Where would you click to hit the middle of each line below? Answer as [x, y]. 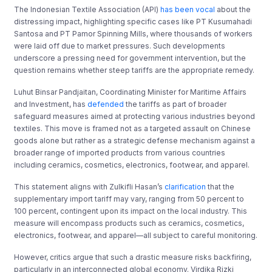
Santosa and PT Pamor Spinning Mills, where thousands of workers [134, 33]
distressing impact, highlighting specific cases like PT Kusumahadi [133, 21]
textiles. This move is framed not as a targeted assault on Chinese [133, 128]
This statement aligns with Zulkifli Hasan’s [90, 186]
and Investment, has [51, 104]
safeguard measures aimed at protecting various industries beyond [135, 116]
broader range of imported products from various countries [120, 152]
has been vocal [188, 9]
